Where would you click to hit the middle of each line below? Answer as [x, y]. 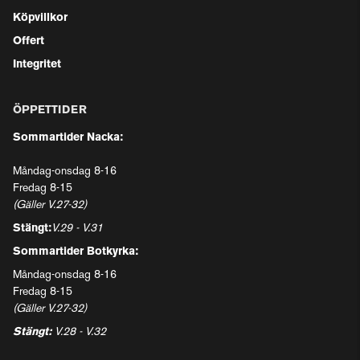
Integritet [37, 65]
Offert [29, 42]
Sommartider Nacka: [68, 138]
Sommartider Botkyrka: [76, 252]
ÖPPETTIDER [50, 111]
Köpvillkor [40, 18]
